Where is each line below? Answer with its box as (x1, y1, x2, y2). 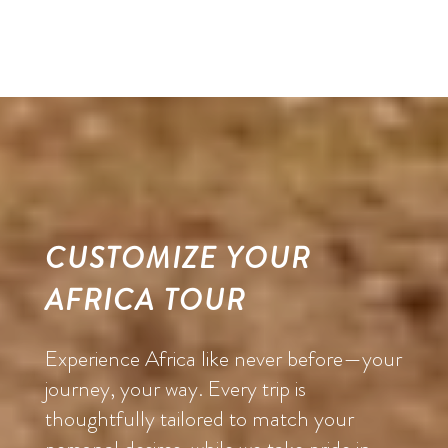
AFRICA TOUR (44, 279, 246, 322)
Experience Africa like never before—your (44, 343, 402, 375)
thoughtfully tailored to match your (44, 403, 354, 435)
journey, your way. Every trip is (44, 373, 306, 405)
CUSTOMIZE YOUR (44, 237, 311, 280)
